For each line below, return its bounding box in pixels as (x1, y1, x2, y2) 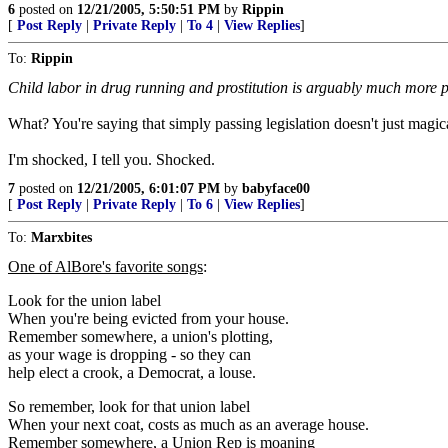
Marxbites (31, 230, 92, 245)
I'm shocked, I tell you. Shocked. (8, 151, 215, 168)
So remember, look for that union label (8, 398, 250, 415)
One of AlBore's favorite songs (8, 258, 203, 275)
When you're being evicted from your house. (8, 310, 289, 327)
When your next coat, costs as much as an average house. (8, 416, 369, 433)
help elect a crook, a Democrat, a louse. (8, 364, 256, 381)
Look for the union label (8, 292, 161, 309)
